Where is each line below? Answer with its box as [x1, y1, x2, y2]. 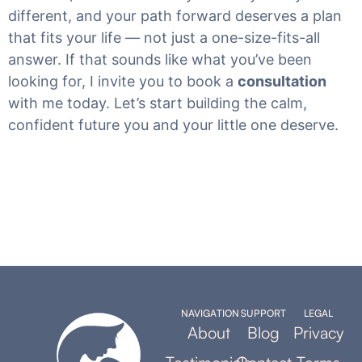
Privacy [293, 322, 343, 343]
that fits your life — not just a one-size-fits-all [8, 29, 320, 46]
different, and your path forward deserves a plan [8, 7, 342, 24]
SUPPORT [240, 307, 287, 319]
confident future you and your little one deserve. [8, 116, 339, 133]
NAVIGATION [181, 307, 239, 319]
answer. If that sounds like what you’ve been [8, 51, 312, 68]
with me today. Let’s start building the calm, [8, 95, 307, 112]
